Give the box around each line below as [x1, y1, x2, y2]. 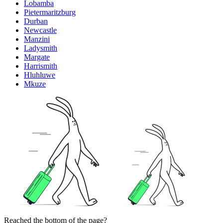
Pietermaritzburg [24, 8, 76, 17]
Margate [24, 53, 50, 62]
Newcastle [24, 26, 57, 35]
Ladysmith [24, 44, 57, 53]
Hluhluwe [24, 71, 55, 80]
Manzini [24, 35, 50, 44]
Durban [24, 17, 48, 26]
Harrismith [24, 62, 57, 71]
